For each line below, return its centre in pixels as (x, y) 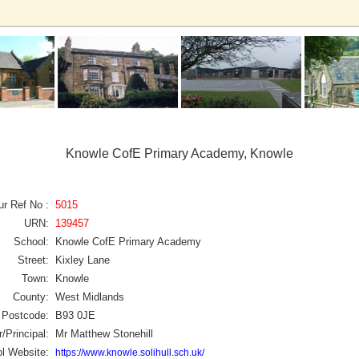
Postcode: (25, 315)
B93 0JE (75, 315)
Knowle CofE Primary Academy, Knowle (179, 153)
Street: (33, 260)
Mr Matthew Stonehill (104, 333)
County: (31, 296)
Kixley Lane (83, 260)
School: (31, 241)
